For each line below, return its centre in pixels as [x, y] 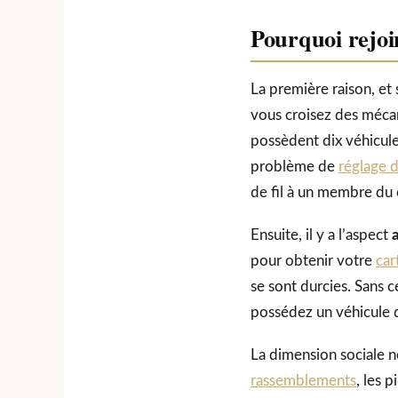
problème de [295, 167]
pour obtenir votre [313, 261]
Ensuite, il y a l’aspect [321, 235]
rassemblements [303, 381]
